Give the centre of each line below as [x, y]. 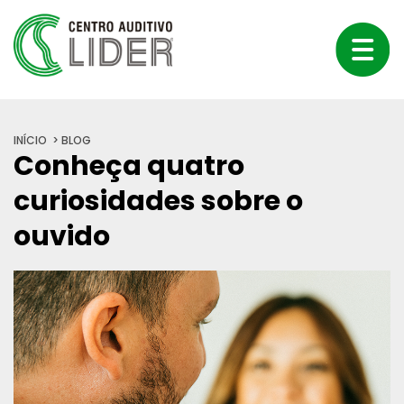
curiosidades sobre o [158, 201]
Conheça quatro [129, 166]
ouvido [62, 236]
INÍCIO [30, 140]
